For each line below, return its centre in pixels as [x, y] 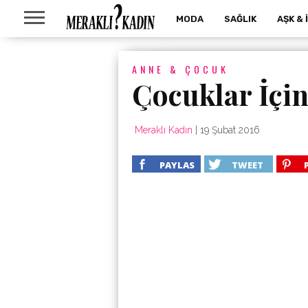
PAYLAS [177, 165]
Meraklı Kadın [164, 130]
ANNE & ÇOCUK [180, 69]
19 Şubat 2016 [230, 130]
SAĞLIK [240, 19]
